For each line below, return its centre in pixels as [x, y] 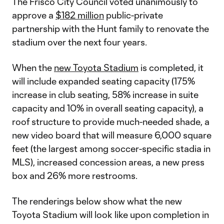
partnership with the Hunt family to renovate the [110, 28]
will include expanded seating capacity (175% [103, 81]
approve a [34, 15]
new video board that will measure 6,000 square [112, 135]
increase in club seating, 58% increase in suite [105, 94]
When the [33, 67]
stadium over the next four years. [79, 42]
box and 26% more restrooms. [75, 175]
